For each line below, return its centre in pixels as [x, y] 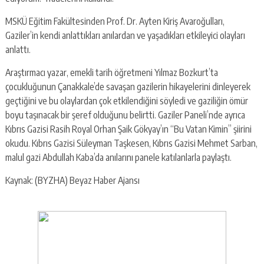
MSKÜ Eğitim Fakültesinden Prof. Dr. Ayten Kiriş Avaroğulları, [115, 21]
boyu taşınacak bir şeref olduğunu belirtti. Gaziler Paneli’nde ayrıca [125, 115]
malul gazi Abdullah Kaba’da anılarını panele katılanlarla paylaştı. [119, 157]
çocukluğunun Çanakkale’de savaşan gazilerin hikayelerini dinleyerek [128, 86]
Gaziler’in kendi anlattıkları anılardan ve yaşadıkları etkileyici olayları [125, 35]
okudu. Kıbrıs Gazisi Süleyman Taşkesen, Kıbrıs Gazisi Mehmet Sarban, [131, 143]
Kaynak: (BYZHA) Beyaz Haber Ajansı [72, 180]
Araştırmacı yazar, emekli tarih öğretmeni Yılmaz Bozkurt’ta [111, 72]
